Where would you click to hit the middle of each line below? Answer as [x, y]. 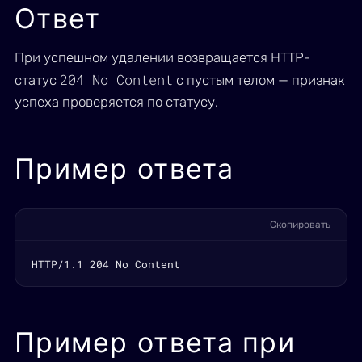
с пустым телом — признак [259, 80]
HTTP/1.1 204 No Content [106, 264]
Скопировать [300, 225]
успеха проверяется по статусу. [116, 102]
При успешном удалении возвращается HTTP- [162, 57]
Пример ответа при [155, 342]
